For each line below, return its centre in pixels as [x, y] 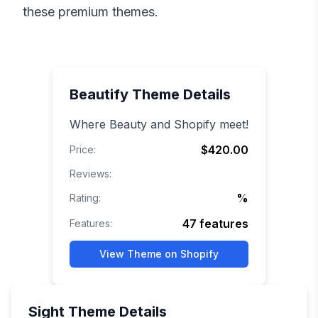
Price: [83, 150]
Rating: [85, 198]
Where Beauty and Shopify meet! [159, 125]
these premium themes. [91, 12]
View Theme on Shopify [159, 254]
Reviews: [91, 174]
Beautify [99, 95]
